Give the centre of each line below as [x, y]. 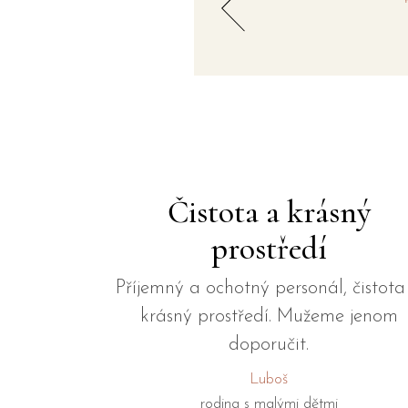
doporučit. [269, 344]
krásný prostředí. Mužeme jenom [269, 316]
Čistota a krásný [269, 212]
